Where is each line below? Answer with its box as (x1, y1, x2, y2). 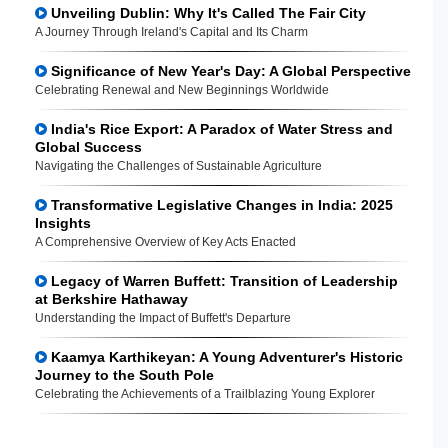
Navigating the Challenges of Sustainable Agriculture (35, 158, 322, 173)
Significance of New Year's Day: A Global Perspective (47, 62, 411, 79)
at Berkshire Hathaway (35, 290, 188, 307)
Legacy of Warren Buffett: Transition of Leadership (47, 272, 398, 289)
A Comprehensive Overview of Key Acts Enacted (35, 234, 296, 249)
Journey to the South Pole (35, 366, 214, 383)
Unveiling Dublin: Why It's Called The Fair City (47, 4, 366, 21)
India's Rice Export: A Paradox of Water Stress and (47, 120, 393, 137)
